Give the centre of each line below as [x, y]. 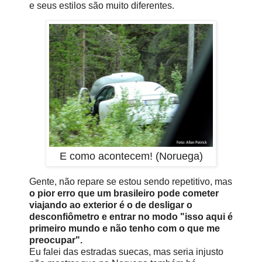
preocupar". [57, 240]
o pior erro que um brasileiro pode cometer [124, 194]
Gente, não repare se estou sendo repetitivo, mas [131, 182]
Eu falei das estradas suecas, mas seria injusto [126, 252]
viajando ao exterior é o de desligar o [111, 205]
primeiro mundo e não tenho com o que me [125, 229]
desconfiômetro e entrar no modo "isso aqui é [131, 217]
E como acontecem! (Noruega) [131, 156]
